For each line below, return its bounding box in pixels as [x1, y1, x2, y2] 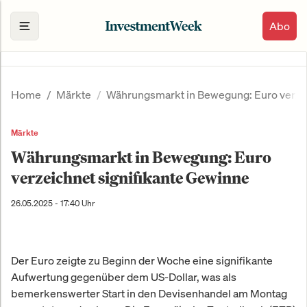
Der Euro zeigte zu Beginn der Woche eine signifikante [11, 253, 273, 269]
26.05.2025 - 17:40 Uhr [11, 198, 95, 209]
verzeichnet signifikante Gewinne [11, 167, 249, 188]
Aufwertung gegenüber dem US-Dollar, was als [11, 269, 236, 285]
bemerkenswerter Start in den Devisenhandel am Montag [11, 286, 287, 302]
